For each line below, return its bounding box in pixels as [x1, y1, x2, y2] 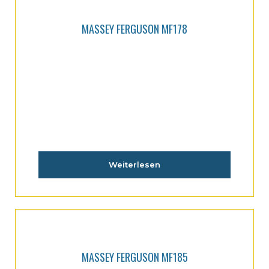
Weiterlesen [109, 160, 160, 169]
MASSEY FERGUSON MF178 [82, 21, 187, 37]
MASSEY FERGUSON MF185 [81, 249, 188, 265]
